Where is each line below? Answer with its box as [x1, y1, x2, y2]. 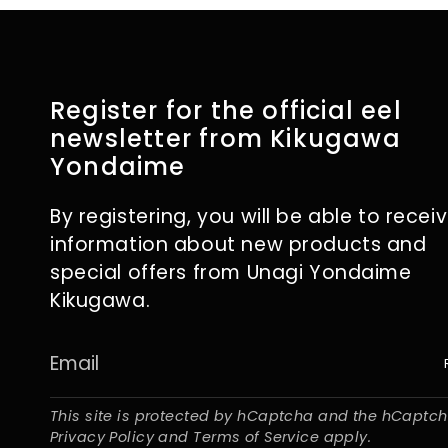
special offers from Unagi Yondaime [50, 259, 412, 286]
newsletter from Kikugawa [50, 122, 401, 155]
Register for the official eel [50, 94, 402, 127]
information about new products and [50, 231, 427, 258]
